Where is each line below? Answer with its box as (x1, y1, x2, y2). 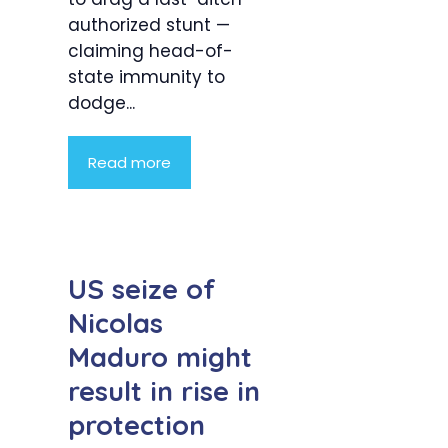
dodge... (68, 91, 135, 116)
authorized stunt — (68, 13, 230, 38)
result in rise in (68, 373, 260, 408)
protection (68, 407, 205, 442)
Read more (88, 152, 171, 174)
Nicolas (68, 305, 163, 340)
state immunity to (68, 65, 225, 90)
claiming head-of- (68, 39, 233, 64)
